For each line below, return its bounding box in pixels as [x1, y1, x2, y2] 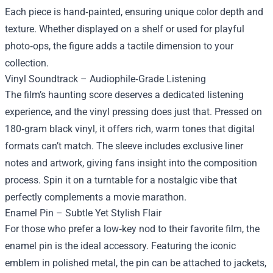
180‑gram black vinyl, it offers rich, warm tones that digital [5, 123, 255, 135]
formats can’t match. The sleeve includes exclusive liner [5, 140, 243, 152]
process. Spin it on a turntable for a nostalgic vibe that [5, 174, 237, 186]
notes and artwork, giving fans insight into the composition [5, 157, 257, 169]
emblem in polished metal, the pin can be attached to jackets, [5, 257, 266, 269]
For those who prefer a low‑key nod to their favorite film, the [5, 223, 260, 235]
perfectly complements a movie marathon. [5, 191, 186, 204]
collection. [5, 57, 49, 69]
